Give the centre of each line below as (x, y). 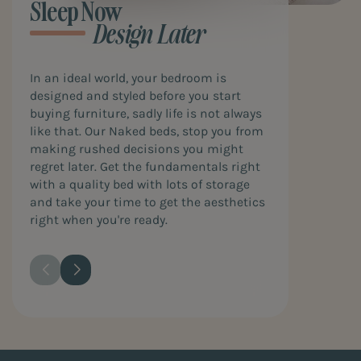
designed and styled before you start (135, 95)
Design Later (148, 33)
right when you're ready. (99, 220)
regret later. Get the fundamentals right (145, 166)
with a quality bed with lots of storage (140, 184)
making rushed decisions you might (137, 149)
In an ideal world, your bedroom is (128, 78)
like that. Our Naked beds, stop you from (147, 131)
